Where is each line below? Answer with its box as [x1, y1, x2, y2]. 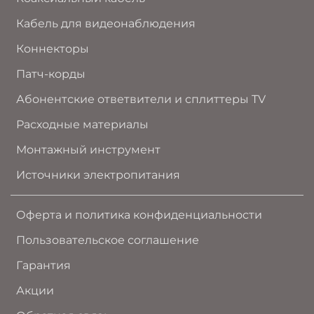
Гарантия [16, 259, 71, 272]
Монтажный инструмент [16, 143, 161, 156]
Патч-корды [16, 67, 86, 81]
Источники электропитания [16, 168, 180, 182]
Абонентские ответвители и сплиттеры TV [16, 93, 266, 106]
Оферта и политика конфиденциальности [16, 208, 262, 221]
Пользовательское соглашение [16, 233, 199, 247]
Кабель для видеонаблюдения [16, 17, 196, 30]
